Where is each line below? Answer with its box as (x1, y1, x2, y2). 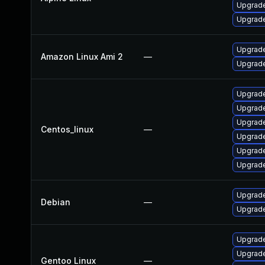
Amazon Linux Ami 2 (41, 51, 123, 62)
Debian (41, 197, 70, 207)
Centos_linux (41, 124, 93, 134)
